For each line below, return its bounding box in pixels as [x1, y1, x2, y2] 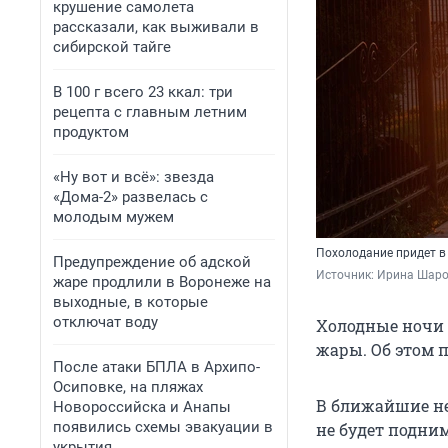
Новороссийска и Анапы [53, 398, 231, 416]
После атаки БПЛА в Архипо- [53, 358, 260, 376]
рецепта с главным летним [53, 103, 247, 121]
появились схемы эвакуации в [53, 418, 273, 436]
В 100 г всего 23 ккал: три [53, 83, 233, 101]
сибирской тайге [53, 38, 171, 56]
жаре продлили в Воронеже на [53, 273, 271, 291]
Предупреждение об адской [53, 253, 251, 271]
